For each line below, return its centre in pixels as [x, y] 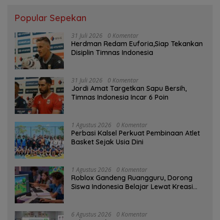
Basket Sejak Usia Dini [107, 142]
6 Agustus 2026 [91, 214]
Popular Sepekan [51, 18]
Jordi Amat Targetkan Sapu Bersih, [129, 88]
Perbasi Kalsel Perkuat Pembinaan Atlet [136, 133]
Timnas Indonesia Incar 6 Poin [120, 97]
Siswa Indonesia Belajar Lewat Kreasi [132, 186]
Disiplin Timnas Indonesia [112, 52]
